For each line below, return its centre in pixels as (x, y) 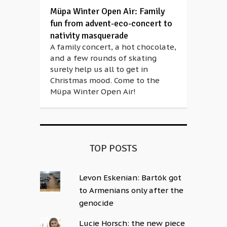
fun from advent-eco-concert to (111, 23)
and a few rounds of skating (103, 58)
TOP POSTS (113, 148)
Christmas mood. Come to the (105, 80)
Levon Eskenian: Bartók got (130, 178)
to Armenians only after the (131, 190)
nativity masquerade (89, 35)
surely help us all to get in (99, 69)
